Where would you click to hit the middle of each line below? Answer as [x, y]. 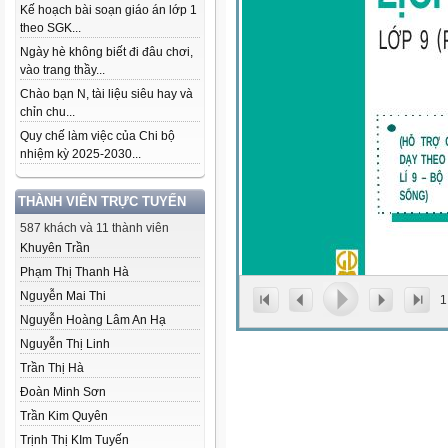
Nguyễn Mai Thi [63, 296]
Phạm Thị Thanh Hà [74, 272]
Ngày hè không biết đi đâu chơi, [106, 52]
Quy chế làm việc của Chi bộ [97, 136]
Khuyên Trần [55, 248]
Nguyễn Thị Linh [65, 344]
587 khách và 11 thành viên [94, 228]
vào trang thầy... [62, 70]
